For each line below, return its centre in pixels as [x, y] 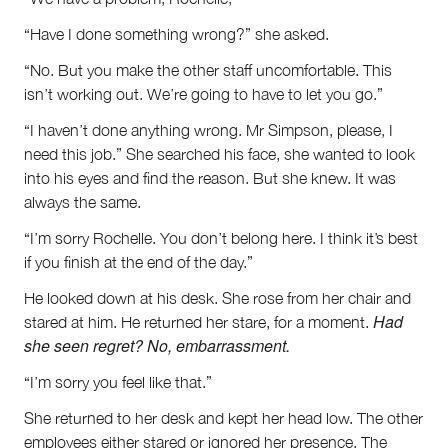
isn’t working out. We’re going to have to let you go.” [203, 94]
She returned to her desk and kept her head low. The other [223, 418]
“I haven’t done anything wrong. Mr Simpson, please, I [208, 130]
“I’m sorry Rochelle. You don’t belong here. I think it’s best [221, 238]
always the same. [82, 202]
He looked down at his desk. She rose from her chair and [217, 298]
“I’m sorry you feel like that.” [118, 382]
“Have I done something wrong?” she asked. [176, 34]
